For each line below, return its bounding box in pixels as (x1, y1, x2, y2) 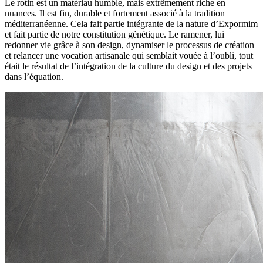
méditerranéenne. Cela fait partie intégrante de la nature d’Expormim (5, 18, 258, 29)
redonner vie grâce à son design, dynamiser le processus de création (5, 39, 254, 50)
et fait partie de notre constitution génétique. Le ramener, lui (5, 29, 224, 39)
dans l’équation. (5, 71, 63, 82)
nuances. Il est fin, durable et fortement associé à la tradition (5, 8, 225, 18)
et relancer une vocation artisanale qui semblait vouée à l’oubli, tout (5, 50, 253, 60)
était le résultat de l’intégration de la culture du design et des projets (5, 60, 252, 71)
